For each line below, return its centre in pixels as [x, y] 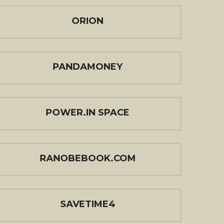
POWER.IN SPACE [88, 112]
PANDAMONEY [88, 67]
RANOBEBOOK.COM [88, 158]
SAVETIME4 [88, 204]
